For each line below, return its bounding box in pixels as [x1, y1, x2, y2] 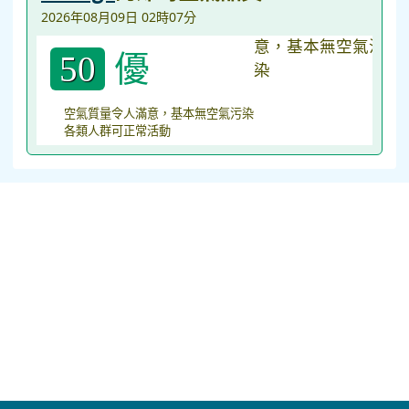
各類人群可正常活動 [64, 122, 171, 139]
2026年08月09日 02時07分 [41, 8, 196, 26]
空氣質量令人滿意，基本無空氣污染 [64, 105, 254, 121]
